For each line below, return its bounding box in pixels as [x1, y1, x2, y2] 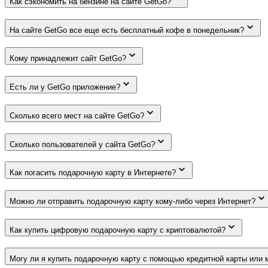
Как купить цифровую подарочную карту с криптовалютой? [10, 225, 226, 234]
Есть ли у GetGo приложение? [10, 83, 120, 92]
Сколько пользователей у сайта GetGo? [10, 139, 155, 149]
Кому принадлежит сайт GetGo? [10, 54, 126, 63]
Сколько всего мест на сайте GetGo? [10, 111, 144, 120]
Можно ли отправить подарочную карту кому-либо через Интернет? [10, 197, 255, 206]
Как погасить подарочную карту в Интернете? [10, 168, 176, 178]
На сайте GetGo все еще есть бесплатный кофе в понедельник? [10, 25, 244, 35]
